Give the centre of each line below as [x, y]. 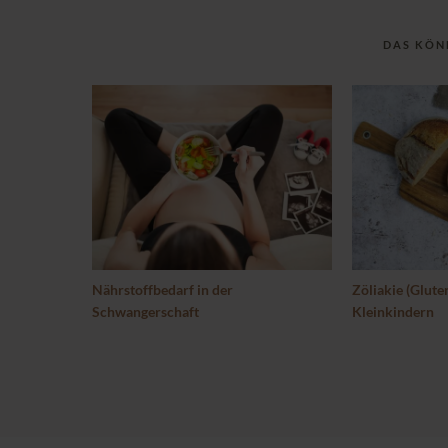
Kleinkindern [393, 312]
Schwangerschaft [145, 312]
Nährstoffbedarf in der [162, 290]
